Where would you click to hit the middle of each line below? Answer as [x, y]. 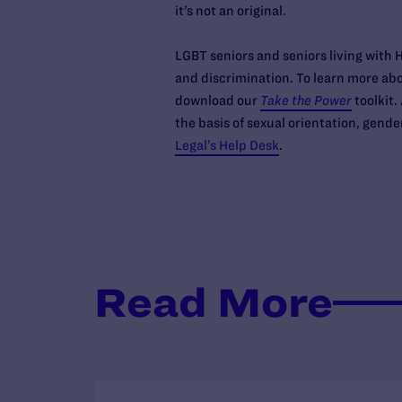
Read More [214, 302]
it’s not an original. [230, 11]
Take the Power [306, 100]
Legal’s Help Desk [227, 145]
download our [217, 100]
